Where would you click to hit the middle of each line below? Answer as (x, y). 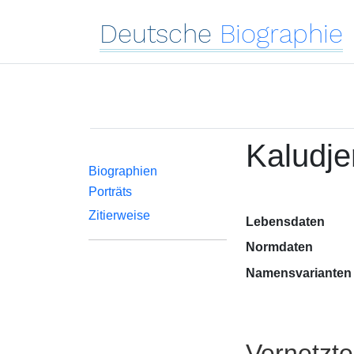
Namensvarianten (298, 273)
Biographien (123, 171)
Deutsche (156, 34)
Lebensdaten (285, 222)
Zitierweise (119, 215)
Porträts (110, 192)
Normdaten (279, 247)
